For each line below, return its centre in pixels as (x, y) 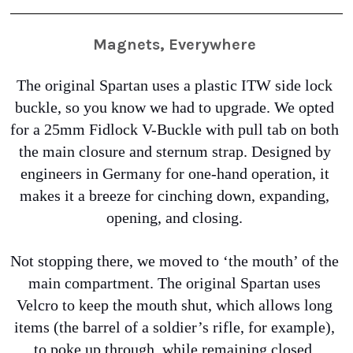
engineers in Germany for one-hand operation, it (175, 173)
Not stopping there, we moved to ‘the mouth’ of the (175, 261)
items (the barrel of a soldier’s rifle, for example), (175, 327)
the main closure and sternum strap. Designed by (175, 151)
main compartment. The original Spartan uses (175, 283)
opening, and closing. (176, 217)
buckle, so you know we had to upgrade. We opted (175, 107)
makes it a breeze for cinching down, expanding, (175, 195)
